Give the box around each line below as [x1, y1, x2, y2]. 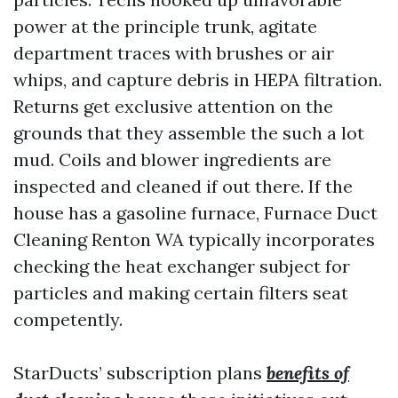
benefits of [267, 362, 349, 384]
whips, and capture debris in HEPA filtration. [13, 68, 382, 91]
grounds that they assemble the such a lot [13, 122, 364, 144]
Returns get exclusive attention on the [13, 95, 333, 117]
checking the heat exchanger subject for [13, 255, 350, 277]
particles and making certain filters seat [13, 282, 348, 304]
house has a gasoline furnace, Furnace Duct [13, 202, 378, 224]
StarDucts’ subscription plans [13, 362, 267, 384]
